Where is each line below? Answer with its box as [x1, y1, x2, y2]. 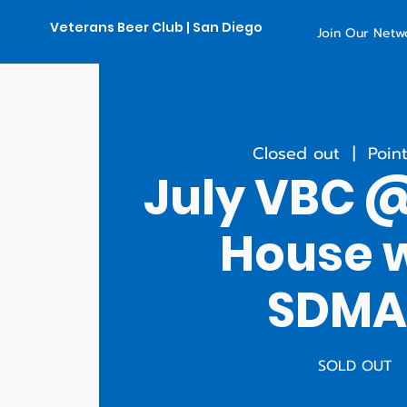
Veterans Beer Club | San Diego [49, 18, 263, 36]
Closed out [253, 140, 341, 166]
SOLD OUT [317, 354, 392, 377]
